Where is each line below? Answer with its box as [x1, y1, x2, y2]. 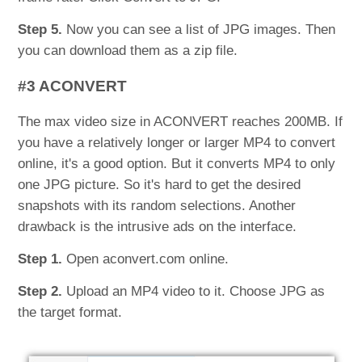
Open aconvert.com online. [62, 251, 229, 267]
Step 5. [18, 22, 63, 38]
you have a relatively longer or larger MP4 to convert [18, 135, 336, 151]
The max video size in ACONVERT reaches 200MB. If [18, 114, 343, 130]
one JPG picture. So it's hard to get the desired [18, 177, 301, 193]
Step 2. [18, 284, 63, 300]
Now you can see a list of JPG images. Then [62, 22, 336, 38]
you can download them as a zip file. [18, 43, 238, 59]
